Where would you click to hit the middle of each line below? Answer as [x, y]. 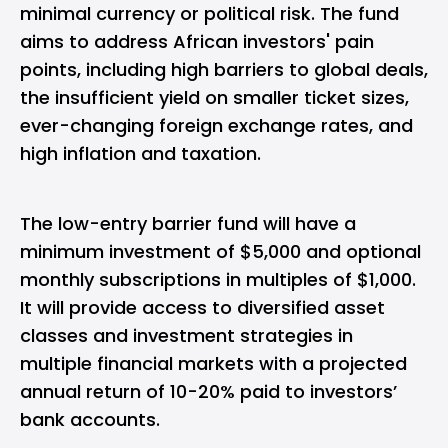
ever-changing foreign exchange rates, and [216, 125]
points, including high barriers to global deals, [224, 69]
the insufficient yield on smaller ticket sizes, [214, 97]
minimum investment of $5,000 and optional [220, 251]
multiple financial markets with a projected [213, 363]
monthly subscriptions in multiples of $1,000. [218, 279]
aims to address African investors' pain [197, 41]
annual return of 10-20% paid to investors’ [208, 391]
